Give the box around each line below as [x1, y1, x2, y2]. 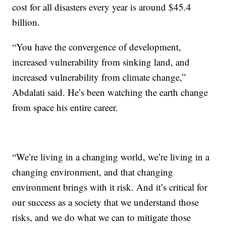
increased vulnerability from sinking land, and [12, 55, 190, 68]
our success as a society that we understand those [12, 195, 199, 208]
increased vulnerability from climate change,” [12, 70, 186, 83]
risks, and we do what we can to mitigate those [12, 210, 191, 223]
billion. [12, 15, 40, 28]
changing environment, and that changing [12, 165, 174, 178]
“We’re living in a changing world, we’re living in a [12, 150, 210, 163]
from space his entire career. [12, 100, 119, 114]
